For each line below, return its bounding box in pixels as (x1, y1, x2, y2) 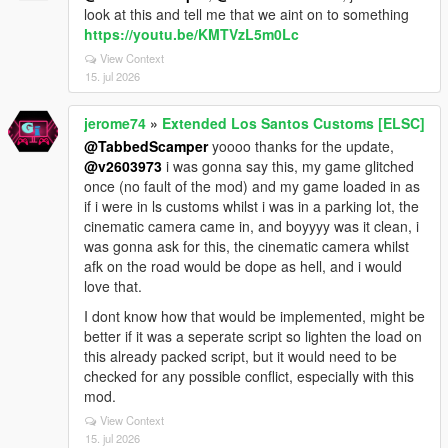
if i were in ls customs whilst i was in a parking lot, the (84, 196, 419, 216)
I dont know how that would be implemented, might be (84, 306, 425, 326)
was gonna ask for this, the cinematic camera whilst (84, 236, 409, 256)
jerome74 (84, 113, 146, 133)
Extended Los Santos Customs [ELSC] (162, 113, 425, 133)
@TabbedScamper (84, 136, 208, 156)
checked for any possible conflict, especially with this (84, 366, 414, 386)
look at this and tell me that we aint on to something (84, 4, 409, 24)
